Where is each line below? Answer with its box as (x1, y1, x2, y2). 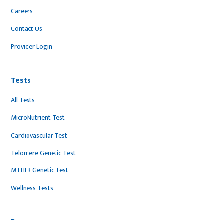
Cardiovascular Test (11, 129, 68, 141)
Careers (11, 5, 33, 17)
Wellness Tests (11, 182, 54, 193)
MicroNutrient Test (11, 112, 65, 124)
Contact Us (11, 23, 43, 34)
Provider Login (11, 40, 53, 52)
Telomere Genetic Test (11, 147, 76, 159)
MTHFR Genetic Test (11, 165, 69, 176)
